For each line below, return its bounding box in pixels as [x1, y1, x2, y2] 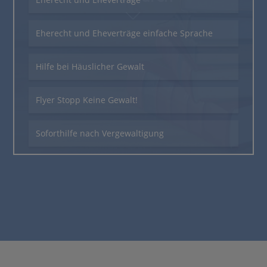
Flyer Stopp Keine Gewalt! [36, 94, 138, 105]
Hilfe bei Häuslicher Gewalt [36, 60, 145, 72]
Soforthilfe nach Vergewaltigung [36, 127, 164, 139]
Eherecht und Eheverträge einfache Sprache [36, 27, 213, 39]
